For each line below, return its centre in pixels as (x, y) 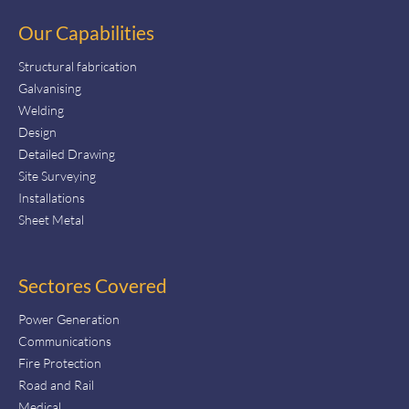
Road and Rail (56, 385)
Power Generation (69, 319)
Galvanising (50, 88)
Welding (41, 110)
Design (37, 132)
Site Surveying (57, 176)
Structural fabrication (78, 66)
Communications (65, 341)
